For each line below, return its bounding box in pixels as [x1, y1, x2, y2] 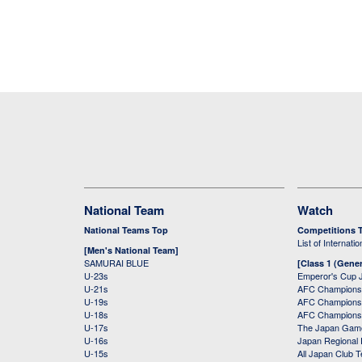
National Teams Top [84, 224, 168, 237]
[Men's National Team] [84, 244, 179, 257]
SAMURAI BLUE [84, 256, 149, 270]
